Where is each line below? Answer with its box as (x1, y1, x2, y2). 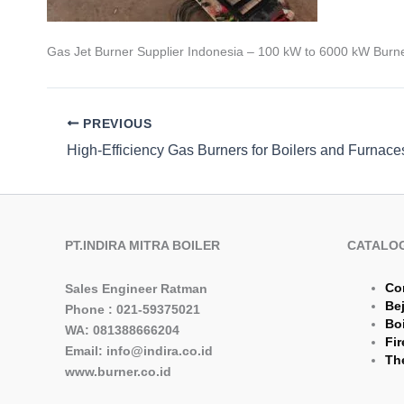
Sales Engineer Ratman (65, 280, 207, 296)
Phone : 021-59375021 (65, 301, 200, 317)
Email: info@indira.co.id (65, 343, 213, 358)
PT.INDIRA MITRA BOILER (65, 238, 220, 252)
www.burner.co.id (65, 363, 171, 379)
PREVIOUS (78, 116, 152, 131)
